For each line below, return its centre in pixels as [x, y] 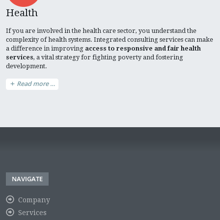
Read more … [35, 84]
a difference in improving [45, 48]
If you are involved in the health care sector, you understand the [101, 30]
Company [34, 200]
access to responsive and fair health [143, 48]
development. [27, 66]
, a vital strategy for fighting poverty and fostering [108, 57]
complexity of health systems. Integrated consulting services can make [110, 39]
